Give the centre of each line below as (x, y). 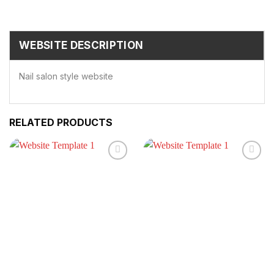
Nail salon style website (66, 76)
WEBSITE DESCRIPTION (81, 45)
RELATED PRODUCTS (61, 122)
